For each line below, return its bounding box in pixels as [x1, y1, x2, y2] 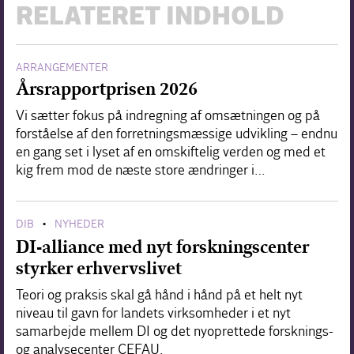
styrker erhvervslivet [16, 257, 182, 279]
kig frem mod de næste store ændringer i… [16, 161, 265, 179]
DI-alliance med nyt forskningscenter [16, 235, 309, 258]
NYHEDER [55, 217, 104, 231]
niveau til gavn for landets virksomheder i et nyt [16, 304, 291, 322]
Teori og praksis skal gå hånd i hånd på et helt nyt [16, 286, 303, 303]
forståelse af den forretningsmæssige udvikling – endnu [16, 125, 337, 142]
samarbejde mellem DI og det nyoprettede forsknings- [16, 322, 333, 340]
